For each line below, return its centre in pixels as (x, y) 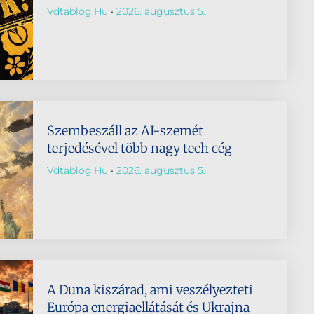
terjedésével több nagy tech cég (139, 148)
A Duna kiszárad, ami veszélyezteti (150, 289)
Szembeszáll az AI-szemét (125, 130)
